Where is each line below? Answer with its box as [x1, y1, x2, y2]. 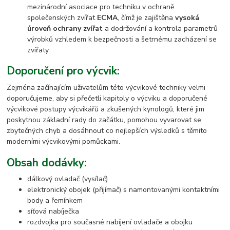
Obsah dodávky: [7, 155, 87, 170]
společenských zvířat [27, 12, 98, 23]
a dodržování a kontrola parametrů [103, 23, 218, 33]
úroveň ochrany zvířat [27, 23, 103, 33]
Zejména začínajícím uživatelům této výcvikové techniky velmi [7, 83, 206, 93]
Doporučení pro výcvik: [7, 64, 120, 79]
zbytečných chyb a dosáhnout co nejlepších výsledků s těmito [7, 126, 207, 136]
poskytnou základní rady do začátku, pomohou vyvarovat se [7, 115, 202, 125]
